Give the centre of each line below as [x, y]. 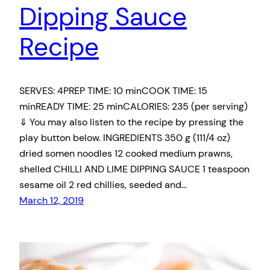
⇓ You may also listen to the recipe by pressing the [131, 122]
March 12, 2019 [52, 200]
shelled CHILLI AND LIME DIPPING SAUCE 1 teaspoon [134, 169]
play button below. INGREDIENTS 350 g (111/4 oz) [125, 137]
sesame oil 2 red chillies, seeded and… [103, 184]
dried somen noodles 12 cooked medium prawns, [126, 153]
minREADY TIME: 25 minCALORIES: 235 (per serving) [133, 106]
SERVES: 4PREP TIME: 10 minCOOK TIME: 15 [113, 90]
